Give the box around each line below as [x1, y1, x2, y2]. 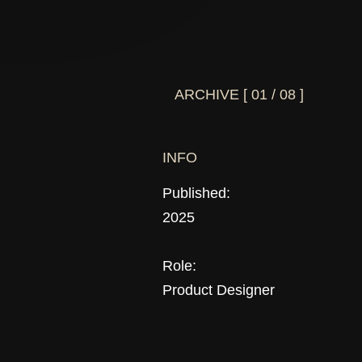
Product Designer [162, 282, 275, 298]
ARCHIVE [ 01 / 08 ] [170, 86, 304, 103]
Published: [162, 185, 230, 201]
